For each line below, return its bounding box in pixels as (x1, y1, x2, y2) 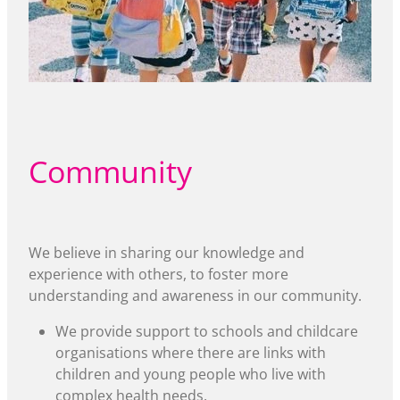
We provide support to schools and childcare (55, 321, 358, 341)
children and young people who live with (55, 363, 326, 384)
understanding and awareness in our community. (29, 285, 362, 305)
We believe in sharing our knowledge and (29, 242, 304, 262)
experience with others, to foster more (29, 263, 288, 284)
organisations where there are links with (55, 342, 326, 362)
